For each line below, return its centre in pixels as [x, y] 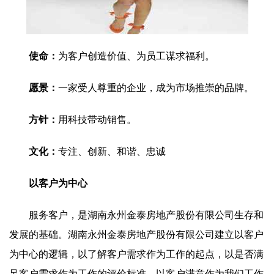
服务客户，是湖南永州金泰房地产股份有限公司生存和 [146, 215]
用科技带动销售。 [97, 120]
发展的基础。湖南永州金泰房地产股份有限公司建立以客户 [136, 235]
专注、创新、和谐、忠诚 [112, 151]
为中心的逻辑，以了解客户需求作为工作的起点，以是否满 [136, 254]
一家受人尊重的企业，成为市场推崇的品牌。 [156, 88]
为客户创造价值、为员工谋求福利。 [136, 56]
